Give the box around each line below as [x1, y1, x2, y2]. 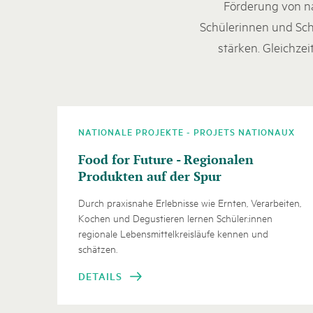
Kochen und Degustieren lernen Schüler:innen [78, 211, 272, 224]
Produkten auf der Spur [78, 168, 221, 184]
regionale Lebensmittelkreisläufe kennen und [78, 226, 268, 240]
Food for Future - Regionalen [78, 151, 254, 168]
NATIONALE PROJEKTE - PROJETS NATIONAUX [78, 125, 295, 138]
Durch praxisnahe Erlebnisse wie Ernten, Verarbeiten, [78, 196, 301, 209]
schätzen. [78, 242, 117, 255]
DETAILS [78, 269, 122, 283]
